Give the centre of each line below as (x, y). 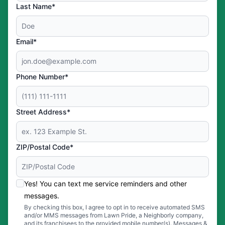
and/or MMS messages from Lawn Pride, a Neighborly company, (114, 215)
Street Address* (43, 112)
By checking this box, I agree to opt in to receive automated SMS (115, 207)
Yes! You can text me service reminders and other (105, 184)
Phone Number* (42, 77)
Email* (26, 41)
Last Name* (36, 6)
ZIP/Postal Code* (45, 147)
